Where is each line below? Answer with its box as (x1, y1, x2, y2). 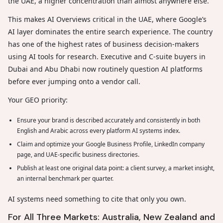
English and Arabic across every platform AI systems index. (17, 126, 182, 135)
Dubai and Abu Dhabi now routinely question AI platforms (8, 64, 203, 74)
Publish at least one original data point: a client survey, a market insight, (17, 163, 215, 172)
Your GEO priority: (8, 95, 70, 105)
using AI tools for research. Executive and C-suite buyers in (8, 51, 206, 61)
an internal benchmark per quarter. (17, 174, 115, 183)
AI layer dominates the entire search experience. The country (8, 26, 213, 36)
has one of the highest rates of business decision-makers (8, 39, 199, 49)
